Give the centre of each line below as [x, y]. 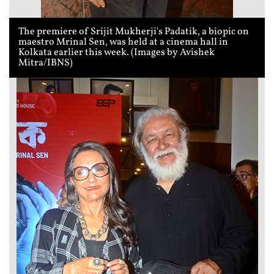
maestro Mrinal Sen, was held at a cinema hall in [123, 42]
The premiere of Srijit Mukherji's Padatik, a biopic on [134, 32]
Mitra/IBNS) [46, 63]
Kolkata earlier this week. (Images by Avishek [117, 53]
